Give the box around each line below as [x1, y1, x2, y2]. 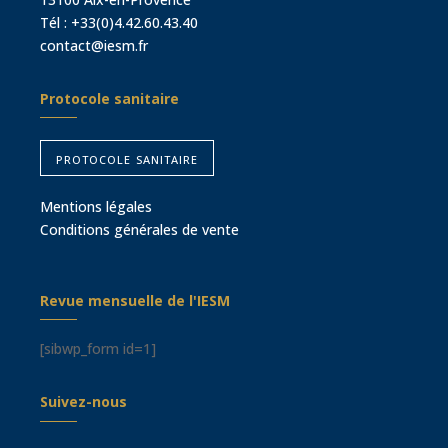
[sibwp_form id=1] [40, 339, 157, 359]
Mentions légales [40, 196, 153, 216]
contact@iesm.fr [40, 35, 149, 55]
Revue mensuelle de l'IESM [40, 290, 231, 310]
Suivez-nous [40, 392, 128, 412]
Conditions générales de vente [40, 219, 240, 239]
